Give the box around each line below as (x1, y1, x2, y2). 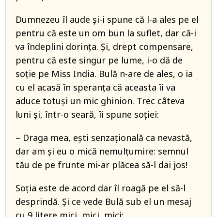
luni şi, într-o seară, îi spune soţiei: (15, 108, 159, 120)
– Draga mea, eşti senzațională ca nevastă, (15, 132, 192, 143)
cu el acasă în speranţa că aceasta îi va (15, 81, 175, 93)
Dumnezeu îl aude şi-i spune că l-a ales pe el (15, 14, 199, 25)
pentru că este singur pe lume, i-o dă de (15, 54, 183, 66)
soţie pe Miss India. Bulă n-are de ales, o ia (15, 68, 193, 79)
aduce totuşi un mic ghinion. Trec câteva (15, 95, 185, 107)
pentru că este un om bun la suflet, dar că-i (15, 27, 196, 39)
